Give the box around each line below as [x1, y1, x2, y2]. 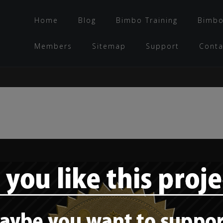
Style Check [32, 150, 112, 166]
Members [34, 41, 72, 51]
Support [146, 41, 179, 51]
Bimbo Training [116, 15, 178, 25]
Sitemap [92, 41, 126, 51]
